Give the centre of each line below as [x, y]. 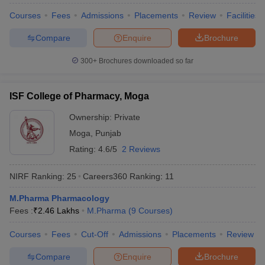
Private [127, 117]
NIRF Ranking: [37, 176]
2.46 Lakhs [59, 211]
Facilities [243, 15]
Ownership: [92, 117]
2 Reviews [141, 149]
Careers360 [105, 176]
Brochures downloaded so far [145, 61]
